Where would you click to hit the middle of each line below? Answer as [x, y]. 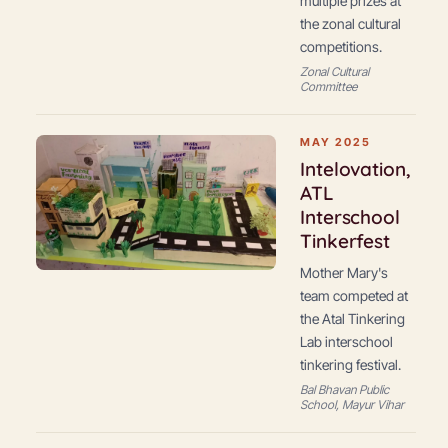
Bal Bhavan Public [344, 389]
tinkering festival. [350, 364]
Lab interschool [346, 341]
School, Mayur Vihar [352, 404]
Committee [328, 86]
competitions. [341, 46]
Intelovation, [355, 169]
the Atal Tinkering [352, 318]
